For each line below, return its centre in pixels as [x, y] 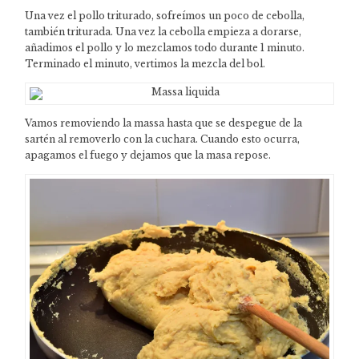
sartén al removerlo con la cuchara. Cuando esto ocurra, [163, 139]
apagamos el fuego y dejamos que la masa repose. [148, 155]
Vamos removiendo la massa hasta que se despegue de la [164, 123]
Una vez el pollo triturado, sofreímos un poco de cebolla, [165, 15]
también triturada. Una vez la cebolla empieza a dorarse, [163, 31]
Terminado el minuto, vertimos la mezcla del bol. [145, 63]
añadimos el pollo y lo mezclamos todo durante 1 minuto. [165, 47]
